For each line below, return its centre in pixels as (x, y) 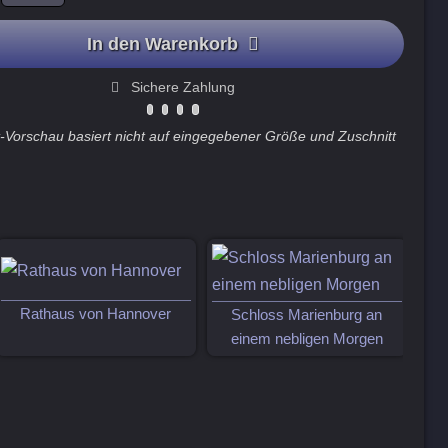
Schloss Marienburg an (307, 315)
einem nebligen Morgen (306, 339)
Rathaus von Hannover (96, 313)
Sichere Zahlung (183, 87)
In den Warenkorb (168, 43)
